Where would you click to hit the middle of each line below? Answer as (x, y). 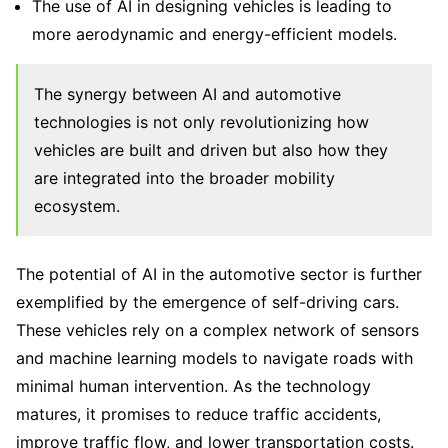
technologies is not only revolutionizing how (201, 122)
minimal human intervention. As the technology (193, 386)
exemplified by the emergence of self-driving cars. (207, 302)
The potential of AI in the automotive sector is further (219, 274)
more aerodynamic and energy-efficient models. (214, 34)
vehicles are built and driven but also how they (211, 150)
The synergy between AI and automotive (187, 94)
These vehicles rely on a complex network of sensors (217, 330)
